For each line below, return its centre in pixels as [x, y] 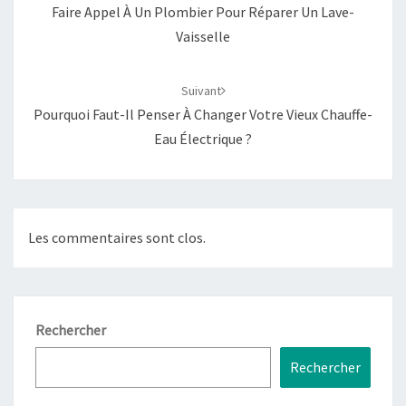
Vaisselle [203, 36]
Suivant [201, 90]
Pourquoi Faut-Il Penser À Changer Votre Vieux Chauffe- [203, 114]
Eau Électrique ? [203, 138]
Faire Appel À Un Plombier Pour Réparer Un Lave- [203, 11]
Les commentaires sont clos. [117, 238]
